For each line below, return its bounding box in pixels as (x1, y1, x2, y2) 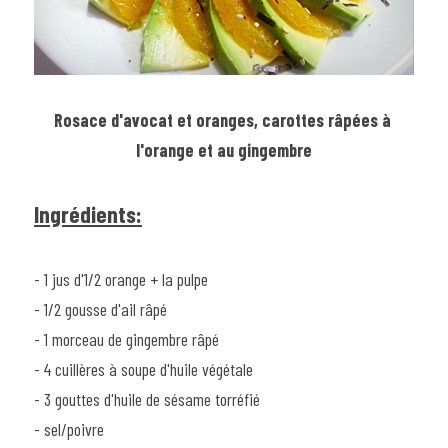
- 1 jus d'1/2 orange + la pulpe (34, 267, 208, 290)
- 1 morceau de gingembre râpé (34, 327, 219, 350)
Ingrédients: (34, 199, 142, 228)
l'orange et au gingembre (136, 138, 312, 161)
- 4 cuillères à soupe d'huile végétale (34, 357, 253, 380)
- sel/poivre (34, 417, 104, 440)
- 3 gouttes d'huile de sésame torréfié (34, 387, 260, 410)
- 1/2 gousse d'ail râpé (34, 297, 167, 320)
